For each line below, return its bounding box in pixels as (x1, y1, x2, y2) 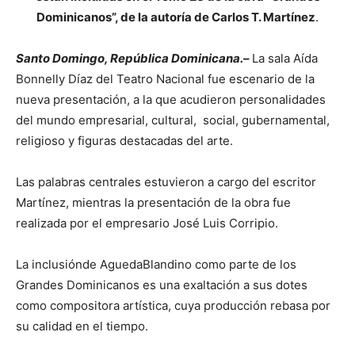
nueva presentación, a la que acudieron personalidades (16, 91, 326, 107)
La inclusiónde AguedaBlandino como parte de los (16, 256, 296, 272)
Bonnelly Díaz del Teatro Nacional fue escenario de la (16, 71, 315, 86)
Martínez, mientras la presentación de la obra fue (16, 194, 291, 210)
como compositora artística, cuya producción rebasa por (16, 297, 330, 313)
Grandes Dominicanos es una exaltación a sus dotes (16, 277, 307, 292)
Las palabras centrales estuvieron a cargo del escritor (16, 174, 316, 189)
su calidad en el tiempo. (16, 318, 148, 334)
